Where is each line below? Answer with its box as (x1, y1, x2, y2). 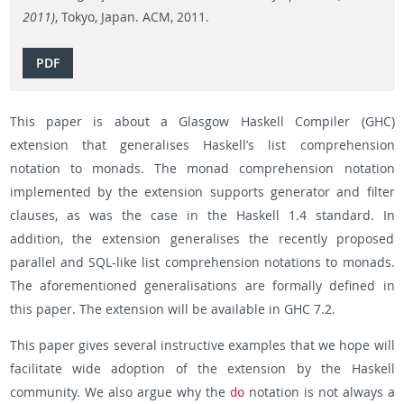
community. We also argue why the (9, 382, 230, 400)
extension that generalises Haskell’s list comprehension (9, 135, 395, 153)
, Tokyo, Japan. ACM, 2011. (54, 7, 209, 25)
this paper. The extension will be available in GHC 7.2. (9, 299, 335, 317)
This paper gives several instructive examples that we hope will (9, 335, 395, 353)
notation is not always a (243, 382, 395, 400)
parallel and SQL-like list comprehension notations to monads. (9, 252, 395, 271)
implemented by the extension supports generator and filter (9, 182, 395, 200)
